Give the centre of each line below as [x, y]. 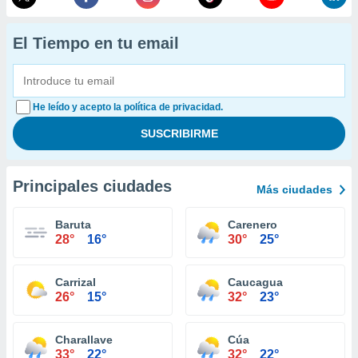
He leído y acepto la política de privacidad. [128, 107]
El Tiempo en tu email [96, 43]
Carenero [253, 225]
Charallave [84, 340]
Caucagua [255, 282]
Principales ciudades [92, 186]
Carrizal [76, 282]
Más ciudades [294, 189]
